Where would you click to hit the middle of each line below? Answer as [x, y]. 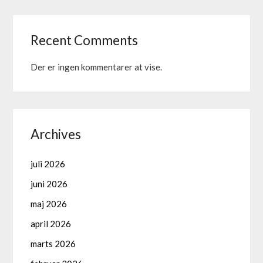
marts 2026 [53, 244]
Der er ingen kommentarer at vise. [97, 67]
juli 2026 [48, 164]
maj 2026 [49, 204]
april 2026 [51, 224]
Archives [56, 134]
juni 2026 [49, 184]
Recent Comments [85, 41]
